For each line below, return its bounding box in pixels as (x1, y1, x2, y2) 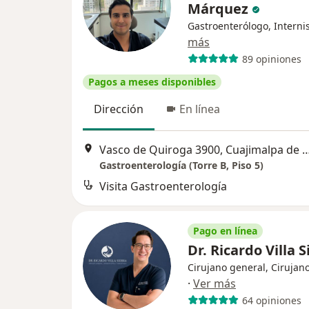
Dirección (94, 101, 143, 117)
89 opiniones (241, 52, 301, 66)
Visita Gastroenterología (99, 179, 227, 195)
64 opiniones (241, 293, 301, 307)
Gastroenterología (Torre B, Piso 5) (99, 159, 263, 172)
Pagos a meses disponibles (88, 75, 216, 88)
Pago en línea (193, 224, 257, 238)
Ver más (193, 276, 236, 292)
